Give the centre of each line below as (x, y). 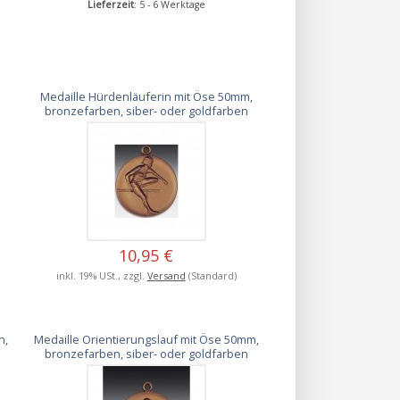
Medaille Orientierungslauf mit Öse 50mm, (146, 339)
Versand (166, 275)
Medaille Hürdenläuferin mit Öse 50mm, (146, 96)
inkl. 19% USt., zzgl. (101, 275)
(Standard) (211, 275)
